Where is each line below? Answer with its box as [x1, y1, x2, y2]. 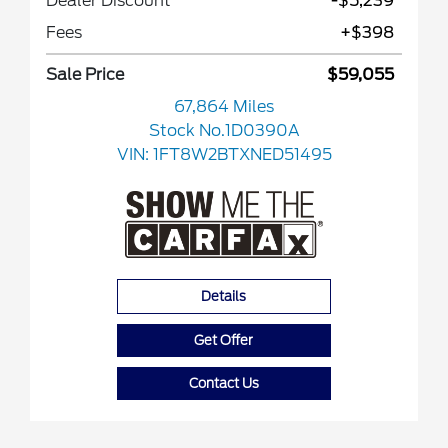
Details [201, 289, 247, 305]
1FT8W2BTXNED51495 [152, 145, 332, 165]
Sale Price [46, 65, 124, 85]
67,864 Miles [174, 97, 274, 117]
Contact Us [188, 376, 259, 392]
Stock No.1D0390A [148, 121, 300, 141]
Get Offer [194, 333, 254, 349]
